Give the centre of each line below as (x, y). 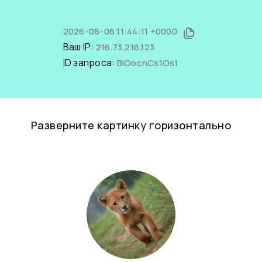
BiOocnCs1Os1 (147, 63)
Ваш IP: (79, 47)
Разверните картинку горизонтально (131, 125)
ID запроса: (90, 63)
